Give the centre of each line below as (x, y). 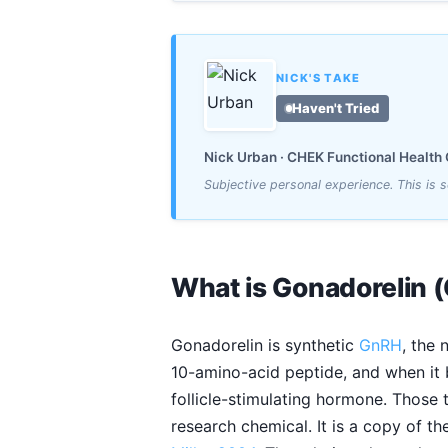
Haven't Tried (336, 107)
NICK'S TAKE (318, 78)
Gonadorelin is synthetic (265, 344)
